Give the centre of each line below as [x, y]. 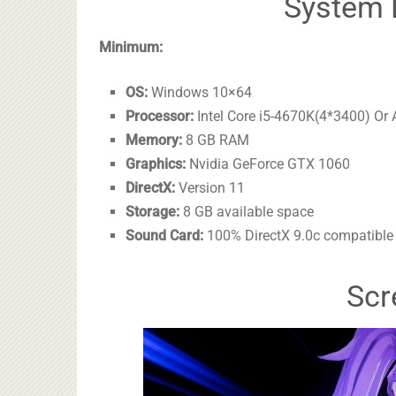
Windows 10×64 [200, 93]
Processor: [160, 117]
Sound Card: [165, 236]
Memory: [154, 141]
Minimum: [131, 48]
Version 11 [210, 188]
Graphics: [156, 164]
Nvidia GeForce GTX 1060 [268, 164]
